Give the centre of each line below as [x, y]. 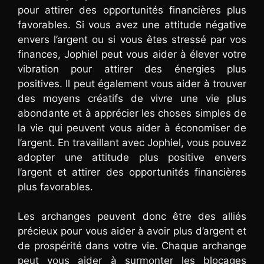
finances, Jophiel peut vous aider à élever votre [132, 54]
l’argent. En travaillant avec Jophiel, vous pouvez [132, 142]
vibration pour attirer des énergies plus [132, 69]
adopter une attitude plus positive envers [132, 157]
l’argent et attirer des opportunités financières [132, 172]
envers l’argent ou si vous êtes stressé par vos [132, 39]
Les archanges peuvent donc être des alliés [132, 217]
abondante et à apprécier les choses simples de [132, 113]
